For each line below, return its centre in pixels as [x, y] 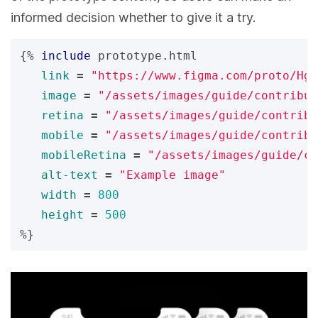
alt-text [70, 175]
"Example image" [172, 175]
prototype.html [148, 55]
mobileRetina [84, 155]
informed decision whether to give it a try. [133, 17]
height [62, 214]
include [66, 55]
